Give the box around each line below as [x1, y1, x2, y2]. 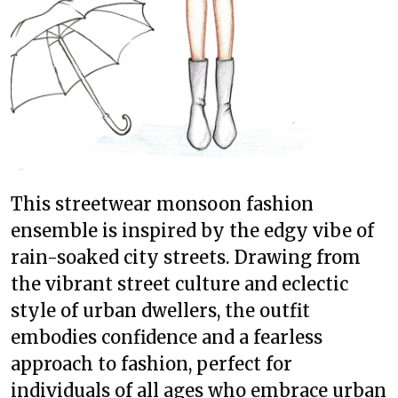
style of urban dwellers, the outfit [11, 299, 310, 322]
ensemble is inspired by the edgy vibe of [11, 219, 374, 242]
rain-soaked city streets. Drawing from [11, 246, 361, 268]
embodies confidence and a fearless [11, 326, 322, 348]
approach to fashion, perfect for [11, 353, 292, 375]
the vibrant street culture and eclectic [11, 273, 348, 295]
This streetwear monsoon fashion [11, 193, 314, 215]
